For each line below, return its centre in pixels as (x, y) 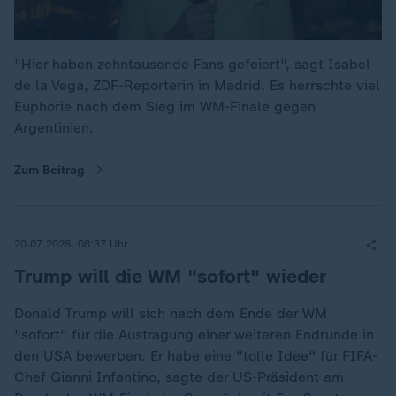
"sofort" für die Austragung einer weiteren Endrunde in (194, 334)
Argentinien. (54, 127)
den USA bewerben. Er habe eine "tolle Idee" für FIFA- (196, 355)
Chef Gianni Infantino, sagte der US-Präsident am (179, 377)
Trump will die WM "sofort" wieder (170, 276)
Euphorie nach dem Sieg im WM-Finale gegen (165, 106)
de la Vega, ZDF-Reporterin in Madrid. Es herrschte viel (197, 85)
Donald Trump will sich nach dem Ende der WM (171, 313)
